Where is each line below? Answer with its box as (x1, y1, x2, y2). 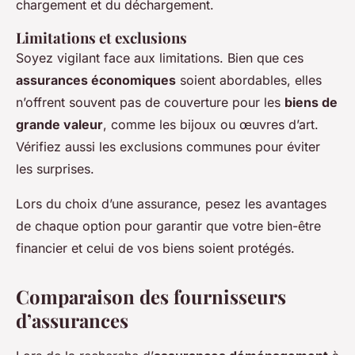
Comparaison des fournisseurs (16, 284, 286, 310)
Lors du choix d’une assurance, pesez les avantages (16, 196, 326, 212)
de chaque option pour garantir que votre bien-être (16, 218, 321, 235)
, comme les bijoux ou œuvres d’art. (103, 116, 319, 133)
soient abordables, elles (176, 72, 322, 89)
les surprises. (16, 161, 94, 177)
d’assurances (16, 307, 128, 334)
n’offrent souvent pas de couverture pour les (16, 94, 284, 111)
